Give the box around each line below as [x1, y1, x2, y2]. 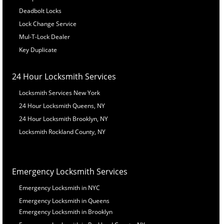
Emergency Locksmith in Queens [18, 196, 109, 205]
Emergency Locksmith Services [11, 165, 127, 177]
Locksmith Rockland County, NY [18, 127, 105, 136]
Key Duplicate [18, 45, 57, 54]
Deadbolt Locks [18, 6, 61, 15]
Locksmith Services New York [18, 88, 100, 97]
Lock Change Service [18, 19, 76, 28]
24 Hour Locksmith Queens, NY [18, 101, 105, 110]
